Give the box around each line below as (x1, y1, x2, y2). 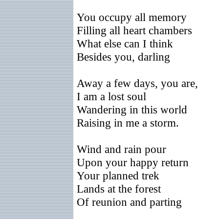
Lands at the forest (77, 182, 161, 195)
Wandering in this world (77, 103, 187, 116)
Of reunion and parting (77, 196, 182, 208)
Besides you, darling (77, 50, 170, 63)
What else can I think (77, 37, 173, 50)
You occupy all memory (77, 11, 187, 23)
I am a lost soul (77, 90, 146, 103)
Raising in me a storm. (77, 116, 179, 129)
